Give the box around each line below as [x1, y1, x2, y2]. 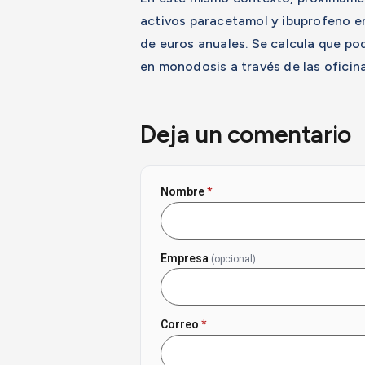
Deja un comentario [140, 119, 351, 150]
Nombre [161, 185, 207, 199]
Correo [161, 318, 201, 332]
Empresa [161, 251, 211, 265]
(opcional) [211, 253, 256, 265]
